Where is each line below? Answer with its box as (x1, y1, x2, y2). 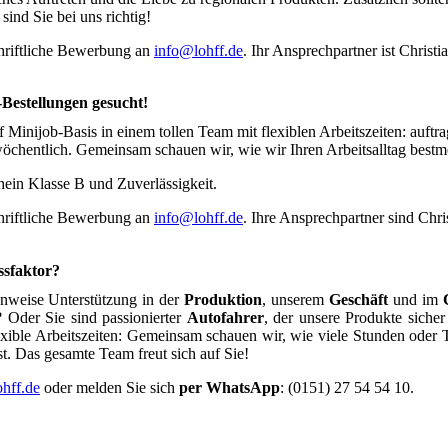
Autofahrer (186, 309, 264, 327)
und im (387, 291, 443, 309)
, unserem (262, 291, 329, 309)
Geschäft (328, 291, 388, 309)
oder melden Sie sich (40, 379, 179, 397)
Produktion (184, 291, 263, 309)
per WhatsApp (179, 379, 280, 397)
